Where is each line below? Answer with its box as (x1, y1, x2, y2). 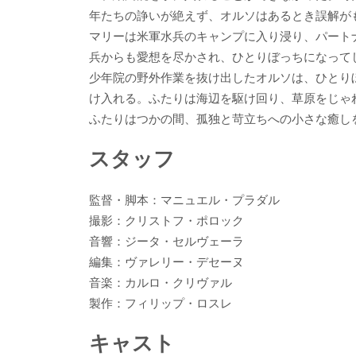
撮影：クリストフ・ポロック (89, 211, 244, 228)
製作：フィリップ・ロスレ (89, 294, 232, 311)
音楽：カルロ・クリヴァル (89, 273, 232, 290)
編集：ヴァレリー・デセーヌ (89, 253, 244, 269)
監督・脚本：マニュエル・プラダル (89, 191, 280, 207)
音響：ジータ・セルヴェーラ (89, 232, 244, 249)
